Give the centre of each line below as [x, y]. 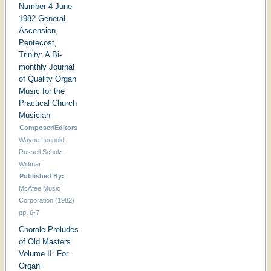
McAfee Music [39, 188]
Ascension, [38, 31]
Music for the [41, 91]
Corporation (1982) [46, 201]
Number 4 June [45, 7]
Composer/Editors [49, 128]
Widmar [30, 164]
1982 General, [43, 19]
